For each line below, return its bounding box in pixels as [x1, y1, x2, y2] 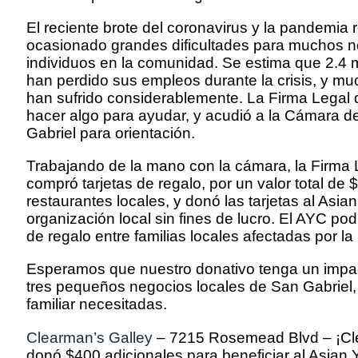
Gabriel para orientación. [26, 124, 195, 141]
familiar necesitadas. [26, 296, 167, 313]
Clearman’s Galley [26, 328, 153, 346]
